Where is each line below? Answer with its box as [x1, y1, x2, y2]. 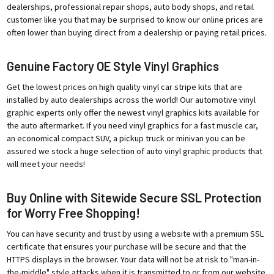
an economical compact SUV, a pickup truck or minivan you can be [6, 132, 245, 144]
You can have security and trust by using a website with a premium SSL [6, 228, 264, 239]
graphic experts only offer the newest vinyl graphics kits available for [6, 106, 259, 118]
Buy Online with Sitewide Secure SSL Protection [6, 190, 262, 205]
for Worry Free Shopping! [6, 205, 140, 220]
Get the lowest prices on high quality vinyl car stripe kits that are [6, 81, 242, 92]
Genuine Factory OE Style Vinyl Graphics [6, 58, 219, 73]
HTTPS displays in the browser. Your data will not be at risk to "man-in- [6, 253, 259, 265]
